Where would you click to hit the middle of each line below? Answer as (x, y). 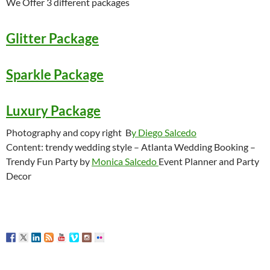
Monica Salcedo (125, 162)
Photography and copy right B (69, 133)
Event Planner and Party (209, 162)
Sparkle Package (55, 75)
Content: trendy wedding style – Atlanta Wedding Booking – (131, 147)
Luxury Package (53, 111)
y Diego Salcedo (164, 133)
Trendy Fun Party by (49, 162)
